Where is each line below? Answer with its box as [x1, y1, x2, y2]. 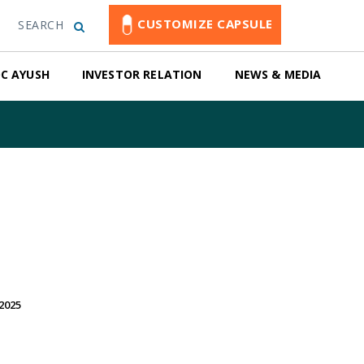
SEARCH [17, 17, 64, 33]
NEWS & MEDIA [234, 67, 322, 82]
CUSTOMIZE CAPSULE [217, 15, 273, 32]
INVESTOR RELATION [81, 67, 202, 82]
